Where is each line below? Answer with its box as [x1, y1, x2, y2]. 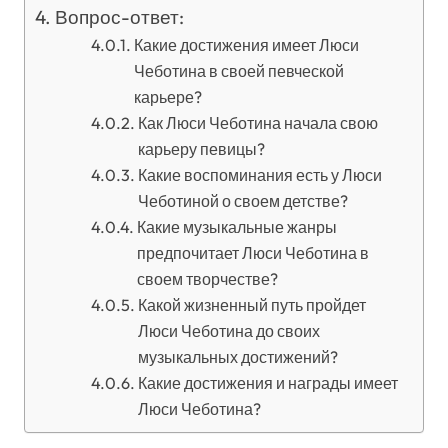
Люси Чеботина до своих [137, 321, 320, 341]
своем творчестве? [136, 269, 278, 289]
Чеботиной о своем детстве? [137, 191, 348, 211]
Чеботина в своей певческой [133, 61, 344, 81]
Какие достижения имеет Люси [133, 35, 359, 55]
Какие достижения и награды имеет [137, 373, 398, 393]
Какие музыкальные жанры [136, 217, 337, 237]
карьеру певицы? [137, 139, 265, 159]
